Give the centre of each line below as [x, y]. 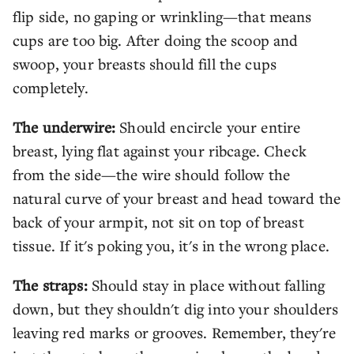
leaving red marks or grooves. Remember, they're [175, 332]
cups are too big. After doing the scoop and [156, 40]
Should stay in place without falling [206, 284]
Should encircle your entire [208, 126]
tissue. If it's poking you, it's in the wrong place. [171, 245]
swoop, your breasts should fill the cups [145, 63]
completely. [51, 87]
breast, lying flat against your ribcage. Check [160, 150]
